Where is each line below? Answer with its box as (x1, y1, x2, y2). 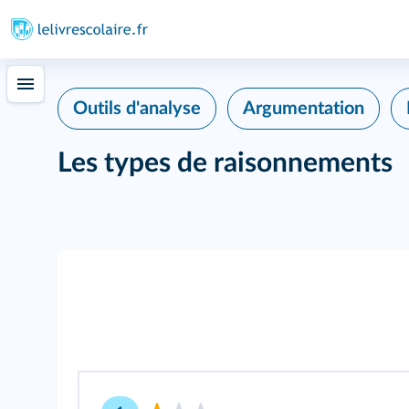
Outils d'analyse (73, 100, 201, 118)
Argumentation (243, 100, 364, 118)
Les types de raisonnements (58, 150, 393, 177)
